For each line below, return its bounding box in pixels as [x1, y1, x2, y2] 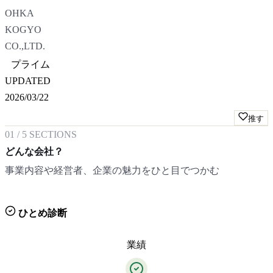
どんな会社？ [5, 146, 63, 157]
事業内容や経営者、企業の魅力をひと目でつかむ [5, 165, 219, 175]
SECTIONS [27, 129, 77, 140]
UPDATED [5, 76, 51, 86]
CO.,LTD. [5, 41, 45, 51]
